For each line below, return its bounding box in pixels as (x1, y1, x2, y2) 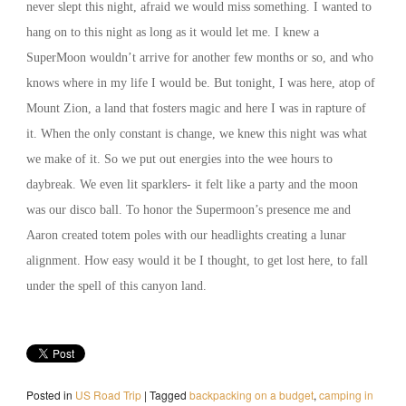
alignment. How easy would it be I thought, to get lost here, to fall (25, 254, 368, 268)
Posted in (25, 387, 72, 403)
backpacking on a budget (188, 387, 314, 403)
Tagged (149, 387, 187, 403)
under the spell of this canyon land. (25, 279, 207, 294)
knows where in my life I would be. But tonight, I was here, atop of (25, 76, 375, 91)
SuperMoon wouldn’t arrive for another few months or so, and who (25, 51, 373, 65)
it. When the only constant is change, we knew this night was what (25, 127, 367, 141)
